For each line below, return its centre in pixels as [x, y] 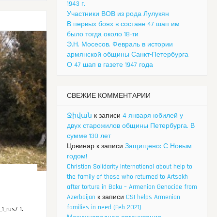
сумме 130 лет [89, 136]
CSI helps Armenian [153, 197]
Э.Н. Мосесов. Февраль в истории [120, 45]
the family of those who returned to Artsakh [127, 177]
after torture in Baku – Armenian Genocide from [132, 187]
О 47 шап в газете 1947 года [110, 65]
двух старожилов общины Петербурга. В [131, 126]
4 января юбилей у [153, 116]
